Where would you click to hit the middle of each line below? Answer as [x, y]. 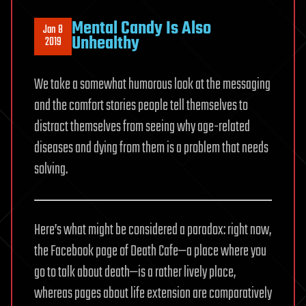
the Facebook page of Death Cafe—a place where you [150, 251]
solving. [51, 169]
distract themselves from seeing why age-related [142, 127]
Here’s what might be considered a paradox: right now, [153, 230]
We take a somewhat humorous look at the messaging [152, 84]
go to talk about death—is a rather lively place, [135, 272]
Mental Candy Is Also [141, 29]
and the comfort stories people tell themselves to [141, 106]
